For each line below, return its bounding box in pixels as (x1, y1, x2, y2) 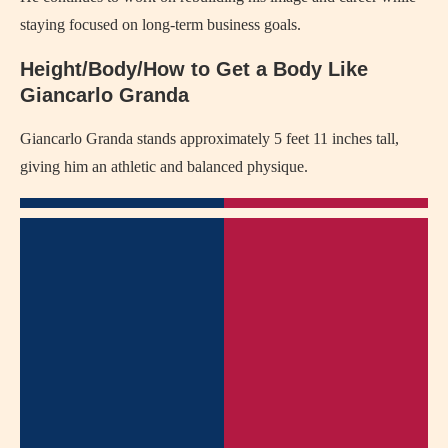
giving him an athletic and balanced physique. (20, 158, 308, 176)
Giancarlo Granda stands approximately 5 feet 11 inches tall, (20, 130, 399, 148)
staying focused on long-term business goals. (20, 16, 301, 34)
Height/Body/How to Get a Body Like (20, 58, 368, 81)
